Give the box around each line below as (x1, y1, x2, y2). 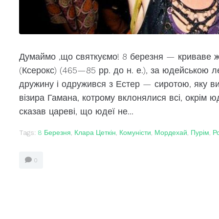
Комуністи (119, 129, 151, 137)
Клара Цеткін (74, 129, 116, 137)
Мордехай (154, 129, 187, 137)
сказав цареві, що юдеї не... (19, 106, 133, 117)
